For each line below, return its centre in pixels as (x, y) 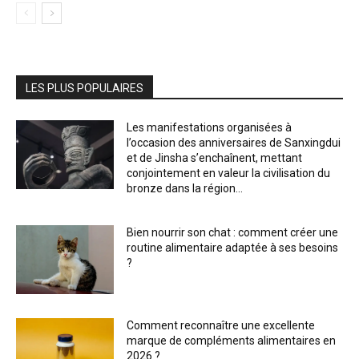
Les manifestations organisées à (210, 128)
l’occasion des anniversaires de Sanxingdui (234, 143)
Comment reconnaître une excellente (221, 325)
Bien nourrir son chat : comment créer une (233, 233)
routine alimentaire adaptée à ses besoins (233, 248)
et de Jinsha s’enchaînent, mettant (215, 158)
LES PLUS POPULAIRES (85, 89)
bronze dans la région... (185, 189)
